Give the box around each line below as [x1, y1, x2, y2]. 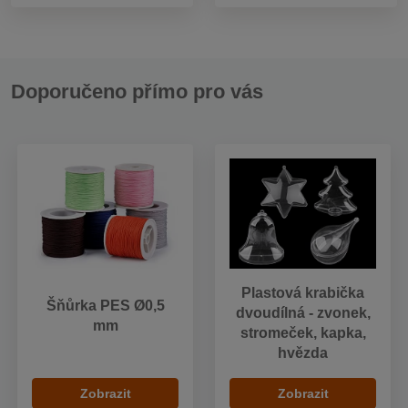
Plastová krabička [241, 284, 364, 301]
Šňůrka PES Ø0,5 [46, 298, 165, 314]
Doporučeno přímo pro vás [11, 79, 263, 103]
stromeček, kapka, [240, 324, 366, 341]
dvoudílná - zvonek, [235, 304, 371, 321]
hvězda [278, 344, 328, 361]
